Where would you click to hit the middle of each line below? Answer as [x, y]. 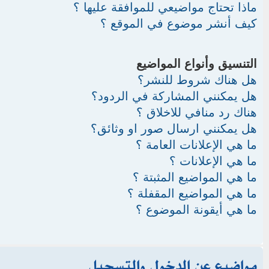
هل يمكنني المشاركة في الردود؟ [174, 96]
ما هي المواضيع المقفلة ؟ [192, 193]
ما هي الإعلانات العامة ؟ [196, 144]
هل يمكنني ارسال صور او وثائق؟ [174, 128]
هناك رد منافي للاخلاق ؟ [197, 112]
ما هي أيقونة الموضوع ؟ [196, 209]
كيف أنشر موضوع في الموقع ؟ [179, 23]
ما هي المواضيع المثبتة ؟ [195, 177]
